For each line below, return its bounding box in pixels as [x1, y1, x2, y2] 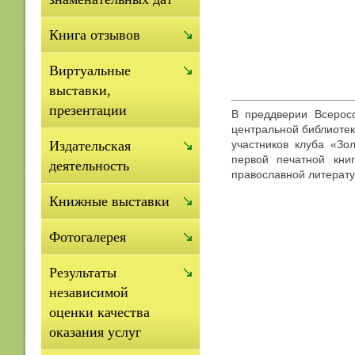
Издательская [49, 138, 131, 154]
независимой [49, 284, 128, 300]
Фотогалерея [49, 229, 126, 245]
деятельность [49, 158, 129, 174]
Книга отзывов [49, 27, 140, 43]
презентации [49, 102, 127, 118]
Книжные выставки [49, 193, 170, 209]
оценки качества [49, 304, 150, 320]
